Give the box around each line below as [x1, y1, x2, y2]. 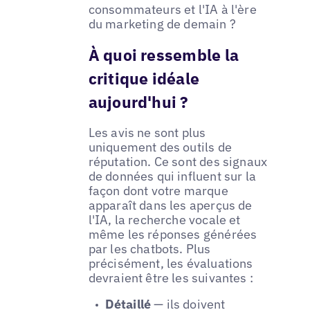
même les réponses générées [88, 226, 257, 243]
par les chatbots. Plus [88, 241, 211, 257]
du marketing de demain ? [88, 16, 236, 33]
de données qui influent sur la [88, 168, 257, 185]
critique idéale [88, 68, 200, 89]
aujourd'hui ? [88, 91, 189, 113]
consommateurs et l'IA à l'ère [88, 1, 257, 18]
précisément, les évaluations [88, 255, 253, 272]
